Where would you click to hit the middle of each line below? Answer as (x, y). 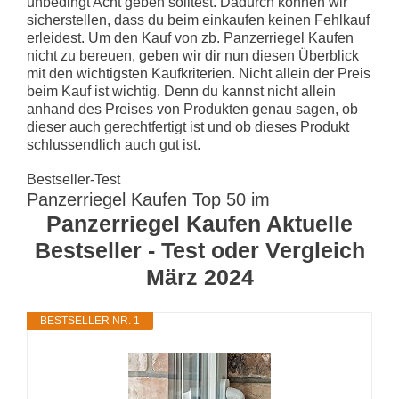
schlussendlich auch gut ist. (114, 145)
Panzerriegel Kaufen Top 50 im (148, 200)
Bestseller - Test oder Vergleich (199, 251)
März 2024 (199, 277)
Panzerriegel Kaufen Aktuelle (199, 224)
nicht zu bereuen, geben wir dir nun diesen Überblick (193, 56)
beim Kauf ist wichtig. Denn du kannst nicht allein (181, 92)
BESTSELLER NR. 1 (90, 321)
